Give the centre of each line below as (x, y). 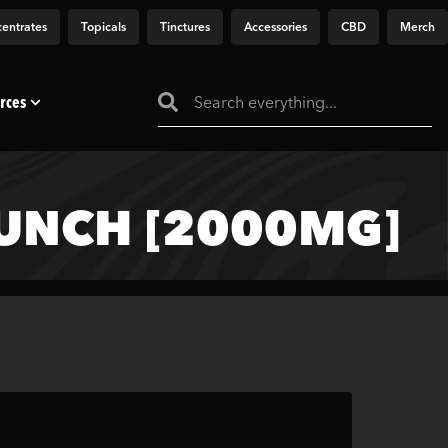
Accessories (275, 26)
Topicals (103, 26)
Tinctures (185, 26)
